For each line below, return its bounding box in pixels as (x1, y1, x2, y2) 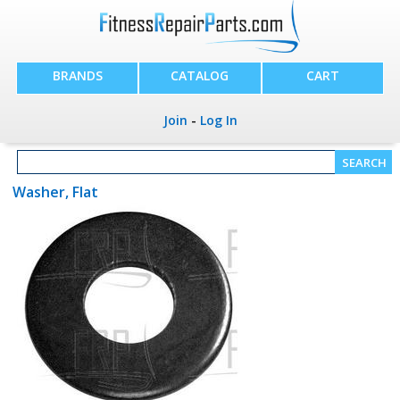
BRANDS (52, 67, 103, 85)
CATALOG (171, 67, 229, 85)
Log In (199, 112, 237, 129)
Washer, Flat (12, 182, 98, 202)
